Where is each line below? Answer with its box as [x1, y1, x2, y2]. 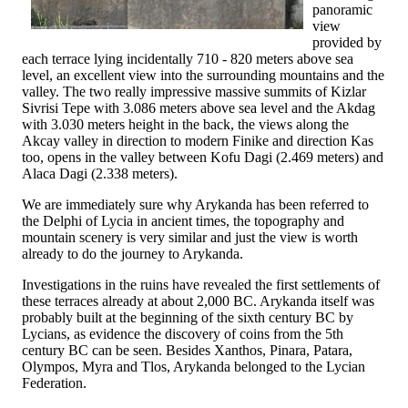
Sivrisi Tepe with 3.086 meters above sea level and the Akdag [22, 99, 375, 116]
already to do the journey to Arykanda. [22, 245, 243, 261]
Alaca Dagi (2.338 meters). [22, 165, 178, 181]
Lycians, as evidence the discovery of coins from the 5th [22, 325, 343, 342]
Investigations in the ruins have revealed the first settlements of [22, 276, 380, 292]
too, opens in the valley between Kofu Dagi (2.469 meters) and [22, 148, 383, 165]
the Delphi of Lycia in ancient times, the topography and [22, 212, 344, 229]
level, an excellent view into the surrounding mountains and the [22, 66, 384, 83]
